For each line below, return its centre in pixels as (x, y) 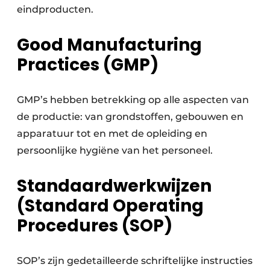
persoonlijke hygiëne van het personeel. (115, 151)
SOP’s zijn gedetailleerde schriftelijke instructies (135, 261)
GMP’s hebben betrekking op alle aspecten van (133, 100)
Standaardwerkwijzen (114, 186)
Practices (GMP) (88, 65)
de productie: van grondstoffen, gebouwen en (130, 117)
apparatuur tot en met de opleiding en (112, 134)
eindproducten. (55, 10)
